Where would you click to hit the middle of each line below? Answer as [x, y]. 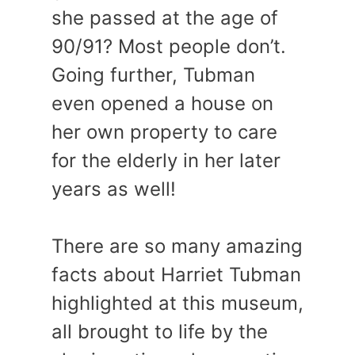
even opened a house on [162, 103]
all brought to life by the [160, 331]
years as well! [114, 189]
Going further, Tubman [153, 74]
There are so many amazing [177, 246]
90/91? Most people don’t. [169, 46]
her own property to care [164, 132]
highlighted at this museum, [177, 303]
